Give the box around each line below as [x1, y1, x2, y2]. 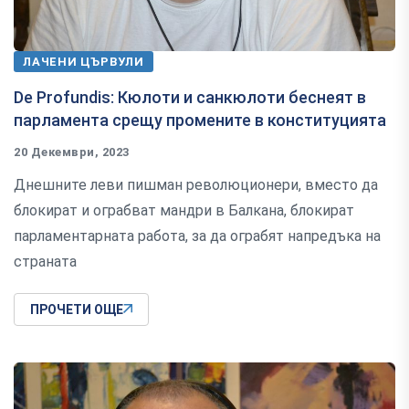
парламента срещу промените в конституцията [14, 110, 386, 131]
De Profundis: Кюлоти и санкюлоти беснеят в [14, 88, 366, 108]
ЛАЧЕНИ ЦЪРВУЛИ [23, 55, 144, 69]
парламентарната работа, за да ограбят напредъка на [14, 227, 381, 246]
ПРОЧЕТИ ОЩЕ [30, 302, 123, 318]
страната [14, 253, 77, 271]
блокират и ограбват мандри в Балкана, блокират [14, 202, 354, 220]
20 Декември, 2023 [14, 145, 130, 160]
